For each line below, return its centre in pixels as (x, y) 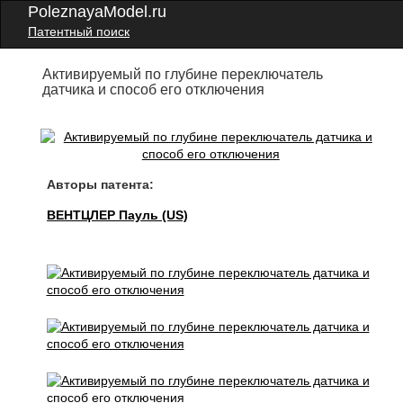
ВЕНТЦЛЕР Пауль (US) (118, 215)
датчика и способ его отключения (154, 90)
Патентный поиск (79, 31)
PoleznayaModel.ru (97, 12)
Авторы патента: (101, 184)
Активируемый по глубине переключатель (183, 74)
